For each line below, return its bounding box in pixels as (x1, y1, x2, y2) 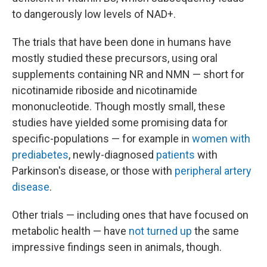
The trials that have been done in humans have (12, 36, 231, 49)
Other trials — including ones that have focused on (12, 209, 249, 222)
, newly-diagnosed (69, 148, 156, 162)
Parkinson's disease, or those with (12, 164, 175, 178)
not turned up (129, 225, 192, 238)
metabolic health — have (12, 225, 129, 238)
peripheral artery (175, 164, 252, 178)
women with (192, 132, 250, 145)
